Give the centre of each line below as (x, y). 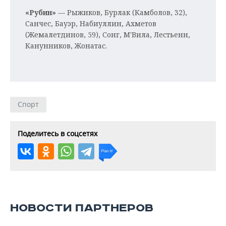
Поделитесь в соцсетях (58, 133)
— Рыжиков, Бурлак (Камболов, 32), (122, 12)
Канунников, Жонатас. (66, 46)
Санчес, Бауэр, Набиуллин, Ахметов (91, 23)
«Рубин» (41, 12)
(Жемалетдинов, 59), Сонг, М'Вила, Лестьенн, (108, 35)
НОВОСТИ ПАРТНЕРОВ (82, 208)
